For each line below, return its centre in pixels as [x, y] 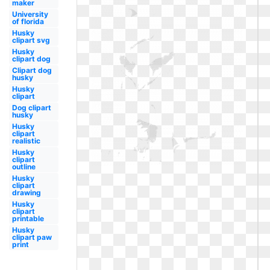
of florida [28, 21]
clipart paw [32, 237]
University [30, 14]
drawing [26, 193]
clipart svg [31, 40]
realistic [26, 141]
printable [28, 218]
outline [24, 167]
